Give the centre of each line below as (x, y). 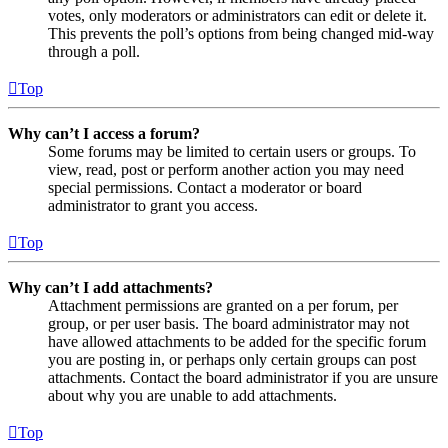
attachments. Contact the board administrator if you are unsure (243, 377)
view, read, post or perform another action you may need (226, 169)
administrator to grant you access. (153, 205)
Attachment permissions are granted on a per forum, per (223, 305)
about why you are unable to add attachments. (192, 395)
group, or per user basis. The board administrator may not (228, 323)
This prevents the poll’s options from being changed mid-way (241, 33)
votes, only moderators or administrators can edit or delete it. (237, 15)
